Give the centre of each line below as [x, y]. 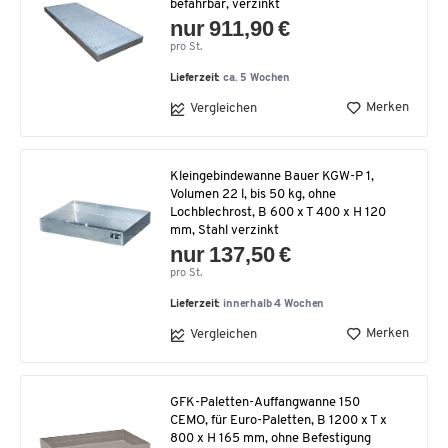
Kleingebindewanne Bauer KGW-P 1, [272, 176]
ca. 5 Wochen [257, 78]
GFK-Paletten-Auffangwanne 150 [265, 402]
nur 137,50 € [231, 254]
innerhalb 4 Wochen [274, 304]
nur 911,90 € [230, 28]
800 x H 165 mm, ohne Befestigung [270, 438]
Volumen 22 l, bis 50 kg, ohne [253, 194]
